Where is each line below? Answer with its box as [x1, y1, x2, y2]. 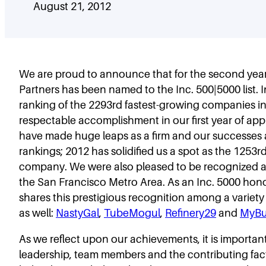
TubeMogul [104, 206, 160, 219]
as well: [19, 206, 56, 219]
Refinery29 [165, 206, 216, 219]
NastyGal [56, 206, 99, 219]
